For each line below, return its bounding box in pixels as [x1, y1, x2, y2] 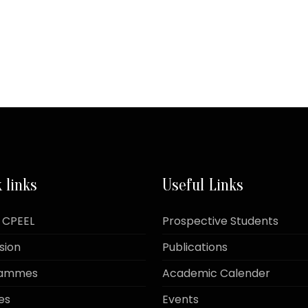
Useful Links [162, 176, 243, 195]
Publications [162, 239, 228, 255]
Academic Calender [162, 265, 270, 281]
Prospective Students [162, 213, 278, 229]
